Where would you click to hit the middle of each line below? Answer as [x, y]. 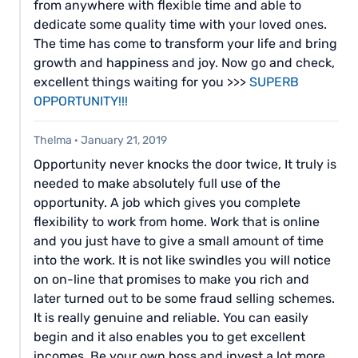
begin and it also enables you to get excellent [169, 337]
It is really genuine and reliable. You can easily [171, 318]
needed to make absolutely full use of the [157, 184]
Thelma [53, 140]
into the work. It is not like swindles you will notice [182, 261]
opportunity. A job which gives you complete [167, 203]
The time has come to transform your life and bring [185, 43]
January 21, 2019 [124, 140]
